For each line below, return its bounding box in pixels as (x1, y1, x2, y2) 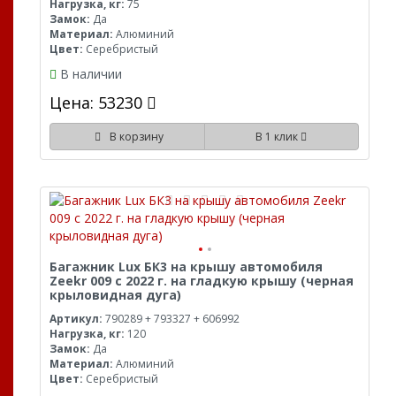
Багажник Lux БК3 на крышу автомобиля (49, 257, 323, 275)
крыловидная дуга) (49, 286, 181, 303)
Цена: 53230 (49, 91, 147, 113)
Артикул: (49, 310, 103, 326)
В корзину (103, 128, 164, 144)
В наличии (60, 65, 122, 82)
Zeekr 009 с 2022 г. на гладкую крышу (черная (49, 271, 354, 289)
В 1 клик (255, 128, 301, 144)
